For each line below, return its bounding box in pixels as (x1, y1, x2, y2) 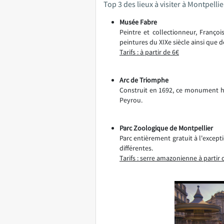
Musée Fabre (119, 17, 157, 26)
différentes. (119, 143, 153, 152)
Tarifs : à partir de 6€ (119, 47, 179, 56)
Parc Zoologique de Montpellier (119, 123, 213, 132)
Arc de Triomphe (119, 75, 168, 84)
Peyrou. (119, 95, 142, 104)
